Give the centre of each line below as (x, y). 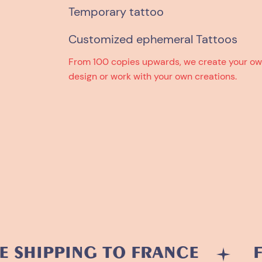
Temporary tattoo (116, 12)
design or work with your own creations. (153, 77)
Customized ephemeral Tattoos (153, 39)
